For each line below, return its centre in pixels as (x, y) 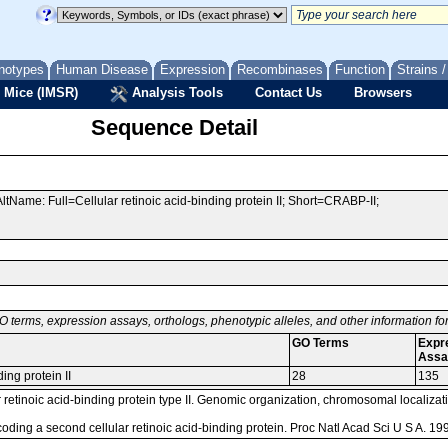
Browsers (383, 92)
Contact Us (288, 92)
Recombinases (280, 69)
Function (360, 69)
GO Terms (320, 343)
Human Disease (102, 69)
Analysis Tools (175, 92)
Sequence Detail (174, 127)
